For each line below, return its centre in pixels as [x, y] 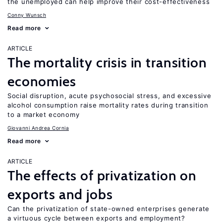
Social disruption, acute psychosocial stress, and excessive [110, 96]
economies [42, 81]
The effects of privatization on [102, 175]
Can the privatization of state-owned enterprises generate [109, 209]
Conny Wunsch [27, 15]
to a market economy [44, 114]
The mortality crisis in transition [107, 62]
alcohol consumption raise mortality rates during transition [108, 105]
